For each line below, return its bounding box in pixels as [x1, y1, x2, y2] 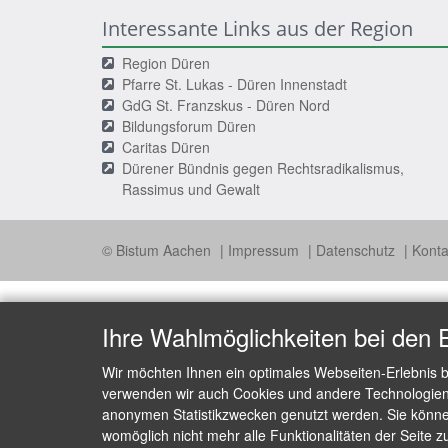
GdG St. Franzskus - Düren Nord [122, 94, 330, 115]
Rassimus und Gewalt [122, 178, 260, 199]
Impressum [228, 239, 303, 260]
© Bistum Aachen [102, 239, 215, 260]
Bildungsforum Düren [122, 115, 256, 136]
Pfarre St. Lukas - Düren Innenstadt [122, 73, 347, 94]
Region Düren [122, 52, 210, 73]
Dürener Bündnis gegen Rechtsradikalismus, [122, 157, 404, 178]
